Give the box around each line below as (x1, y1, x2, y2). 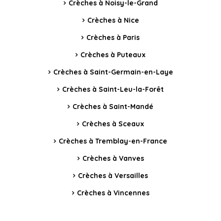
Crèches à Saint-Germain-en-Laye (53, 68, 173, 77)
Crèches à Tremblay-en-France (59, 137, 167, 146)
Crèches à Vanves (82, 154, 144, 163)
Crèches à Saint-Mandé (73, 102, 153, 111)
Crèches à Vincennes (76, 188, 149, 198)
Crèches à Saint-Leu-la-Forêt (62, 85, 164, 94)
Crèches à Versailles (78, 171, 148, 181)
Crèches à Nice (87, 16, 139, 25)
